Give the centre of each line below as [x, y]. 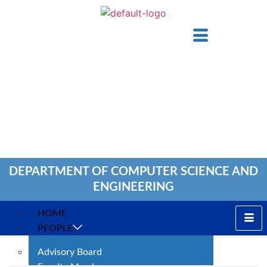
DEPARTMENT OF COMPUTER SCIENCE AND [133, 172]
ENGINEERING [133, 187]
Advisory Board [70, 252]
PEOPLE [55, 228]
